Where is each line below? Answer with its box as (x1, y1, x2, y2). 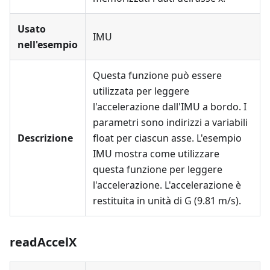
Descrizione (17, 131, 73, 145)
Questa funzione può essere (93, 69, 222, 82)
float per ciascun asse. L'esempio (93, 131, 242, 145)
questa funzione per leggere (93, 163, 222, 176)
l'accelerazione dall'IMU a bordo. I (93, 100, 246, 113)
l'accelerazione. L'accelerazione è (93, 178, 241, 192)
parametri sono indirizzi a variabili (93, 116, 248, 129)
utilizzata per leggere (93, 84, 189, 98)
